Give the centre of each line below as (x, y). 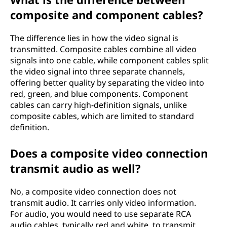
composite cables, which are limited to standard (102, 116)
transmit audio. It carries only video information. (103, 202)
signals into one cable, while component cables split (109, 60)
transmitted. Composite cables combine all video (103, 49)
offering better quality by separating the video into (107, 82)
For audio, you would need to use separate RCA (101, 214)
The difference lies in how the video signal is (94, 38)
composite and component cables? (107, 14)
